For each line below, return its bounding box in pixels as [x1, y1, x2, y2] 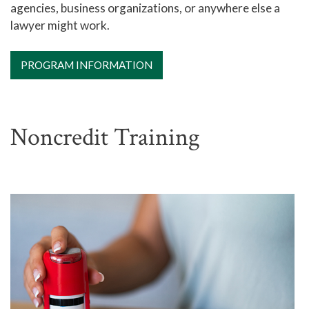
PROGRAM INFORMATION [21, 58, 152, 71]
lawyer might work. [10, 17, 110, 32]
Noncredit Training [10, 121, 200, 154]
